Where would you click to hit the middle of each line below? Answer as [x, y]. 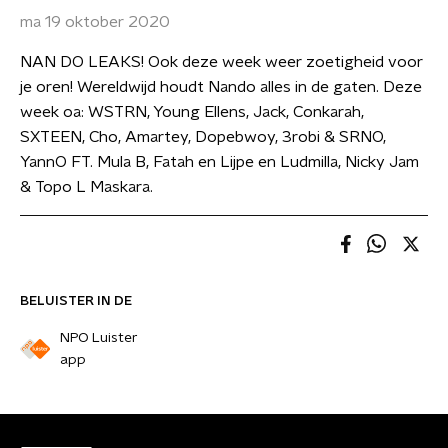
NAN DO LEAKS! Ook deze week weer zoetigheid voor [221, 62]
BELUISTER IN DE [76, 301]
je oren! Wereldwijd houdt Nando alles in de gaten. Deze [221, 87]
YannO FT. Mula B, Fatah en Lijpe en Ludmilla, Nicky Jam [219, 162]
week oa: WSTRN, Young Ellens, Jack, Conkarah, [192, 112]
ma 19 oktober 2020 [95, 22]
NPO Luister [98, 338]
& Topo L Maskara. [86, 187]
